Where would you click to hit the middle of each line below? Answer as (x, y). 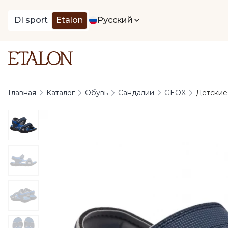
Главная (22, 93)
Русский (115, 20)
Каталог (61, 93)
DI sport (31, 20)
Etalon (69, 20)
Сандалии (136, 93)
